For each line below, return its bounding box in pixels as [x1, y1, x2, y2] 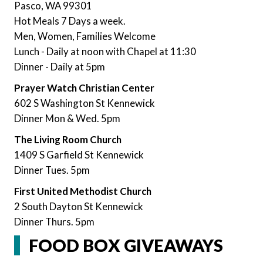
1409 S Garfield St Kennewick [14, 148, 144, 161]
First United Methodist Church [14, 184, 151, 197]
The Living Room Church [14, 133, 122, 146]
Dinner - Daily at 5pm [14, 60, 105, 73]
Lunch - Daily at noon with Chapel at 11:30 [14, 45, 196, 58]
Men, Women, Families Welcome [14, 29, 156, 42]
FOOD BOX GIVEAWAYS [29, 234, 223, 255]
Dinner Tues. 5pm [14, 163, 90, 176]
